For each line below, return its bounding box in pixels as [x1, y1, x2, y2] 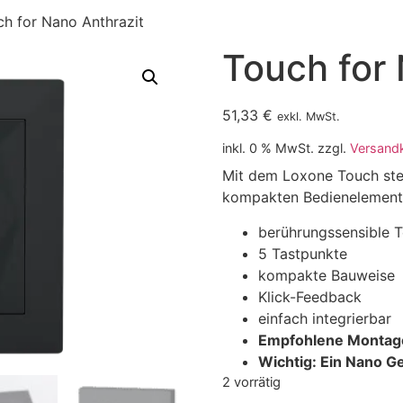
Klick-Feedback [257, 287, 362, 306]
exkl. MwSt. [276, 110, 340, 123]
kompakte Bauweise [257, 265, 395, 284]
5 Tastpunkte [257, 244, 347, 263]
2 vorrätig [221, 373, 281, 390]
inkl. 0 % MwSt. [221, 140, 314, 157]
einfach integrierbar [257, 309, 391, 327]
